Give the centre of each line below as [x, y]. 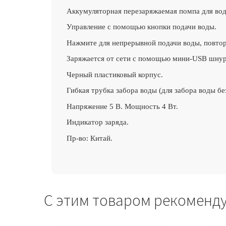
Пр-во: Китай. [90, 138]
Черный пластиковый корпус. [116, 74]
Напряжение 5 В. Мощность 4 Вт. [122, 106]
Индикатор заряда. [98, 122]
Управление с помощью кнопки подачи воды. [143, 27]
